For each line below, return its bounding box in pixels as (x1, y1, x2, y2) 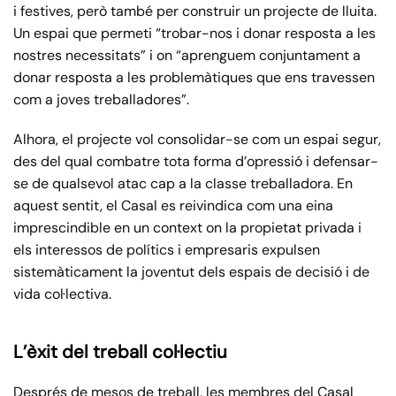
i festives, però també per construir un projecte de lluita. (13, 2, 377, 21)
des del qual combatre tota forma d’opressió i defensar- (13, 152, 378, 171)
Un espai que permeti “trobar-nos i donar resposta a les (13, 24, 376, 43)
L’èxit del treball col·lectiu (13, 340, 227, 364)
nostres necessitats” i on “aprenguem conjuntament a (13, 46, 361, 65)
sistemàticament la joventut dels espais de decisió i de (13, 263, 369, 282)
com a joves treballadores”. (13, 90, 189, 110)
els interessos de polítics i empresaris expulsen (13, 240, 320, 260)
